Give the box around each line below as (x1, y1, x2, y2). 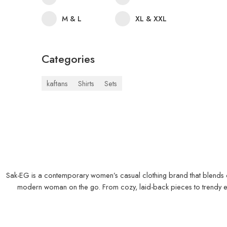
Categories (42, 51, 95, 67)
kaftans (47, 78, 68, 89)
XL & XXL (135, 13, 167, 24)
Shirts (78, 78, 94, 89)
